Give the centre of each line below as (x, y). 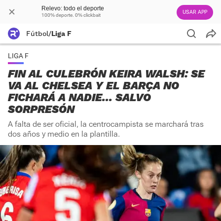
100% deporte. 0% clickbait (71, 15)
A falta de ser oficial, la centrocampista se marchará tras (106, 124)
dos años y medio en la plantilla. (64, 134)
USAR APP (195, 12)
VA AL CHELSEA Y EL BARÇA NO (93, 86)
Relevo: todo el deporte (73, 8)
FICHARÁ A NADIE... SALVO (79, 97)
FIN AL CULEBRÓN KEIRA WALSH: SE (106, 74)
